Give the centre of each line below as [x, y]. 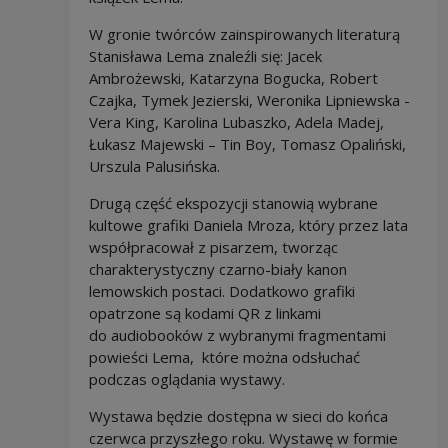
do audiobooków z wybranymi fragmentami [237, 335]
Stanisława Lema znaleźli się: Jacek [205, 56]
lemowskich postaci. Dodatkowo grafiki [221, 291]
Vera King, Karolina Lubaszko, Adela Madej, [236, 122]
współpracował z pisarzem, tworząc [213, 247]
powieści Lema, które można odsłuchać [224, 357]
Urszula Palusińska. [154, 166]
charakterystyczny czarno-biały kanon [217, 269]
